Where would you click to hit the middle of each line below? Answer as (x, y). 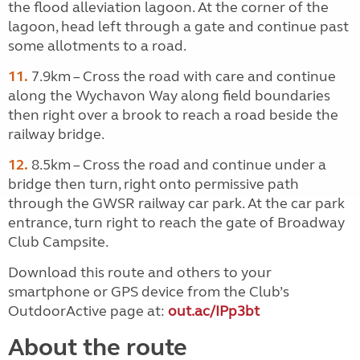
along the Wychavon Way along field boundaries (169, 96)
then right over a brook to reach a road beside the (173, 115)
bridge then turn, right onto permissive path (153, 184)
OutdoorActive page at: (88, 311)
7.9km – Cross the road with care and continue (182, 76)
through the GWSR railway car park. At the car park (176, 203)
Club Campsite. (58, 242)
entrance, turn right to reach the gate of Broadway (176, 223)
